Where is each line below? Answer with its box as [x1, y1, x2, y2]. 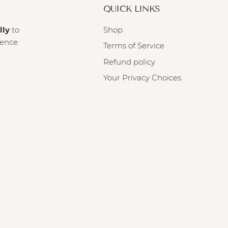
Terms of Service [103, 41, 164, 51]
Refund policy [103, 56, 155, 67]
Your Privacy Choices [103, 73, 181, 83]
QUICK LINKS [103, 3, 160, 14]
